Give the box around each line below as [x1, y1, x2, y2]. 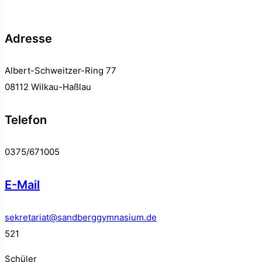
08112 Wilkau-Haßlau [5, 81, 91, 93]
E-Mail [5, 177, 40, 192]
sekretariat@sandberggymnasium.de [5, 211, 157, 223]
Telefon [5, 112, 47, 127]
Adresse [5, 31, 52, 46]
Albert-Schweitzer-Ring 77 [5, 65, 116, 77]
